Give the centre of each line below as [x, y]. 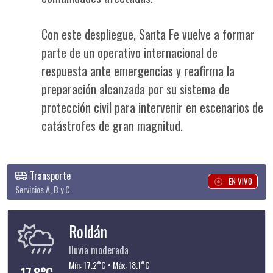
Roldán [88, 231]
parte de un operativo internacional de [129, 52]
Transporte [49, 175]
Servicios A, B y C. [44, 189]
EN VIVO [240, 181]
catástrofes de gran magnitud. [112, 126]
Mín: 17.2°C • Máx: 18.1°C [109, 265]
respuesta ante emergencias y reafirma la [138, 71]
